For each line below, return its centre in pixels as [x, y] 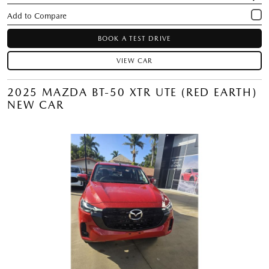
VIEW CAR [134, 61]
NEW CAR [36, 104]
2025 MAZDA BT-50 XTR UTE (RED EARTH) [132, 92]
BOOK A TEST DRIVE [134, 38]
